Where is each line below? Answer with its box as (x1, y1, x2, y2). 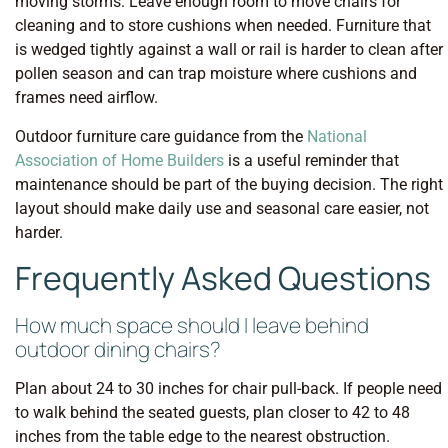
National (307, 126, 367, 146)
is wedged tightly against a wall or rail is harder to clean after (15, 40, 443, 60)
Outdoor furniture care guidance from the (15, 126, 307, 146)
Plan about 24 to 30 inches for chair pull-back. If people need (15, 379, 442, 399)
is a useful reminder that (224, 150, 399, 170)
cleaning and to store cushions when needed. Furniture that (15, 16, 431, 36)
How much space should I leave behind (15, 311, 369, 340)
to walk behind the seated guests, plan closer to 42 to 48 (15, 403, 410, 423)
